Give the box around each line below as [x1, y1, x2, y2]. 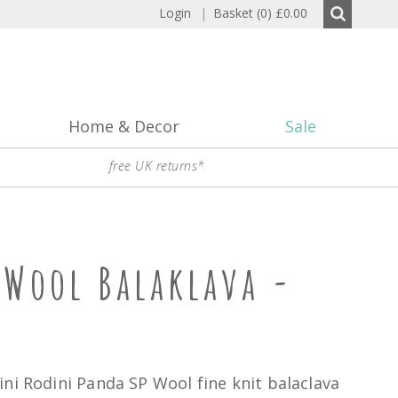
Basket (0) [210, 4, 275, 21]
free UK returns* [108, 157, 205, 175]
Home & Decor [68, 115, 179, 138]
